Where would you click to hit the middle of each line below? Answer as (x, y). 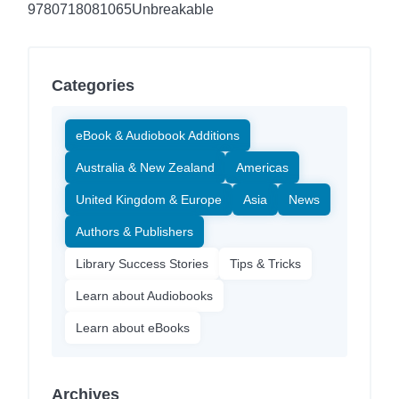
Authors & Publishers (134, 231)
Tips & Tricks (265, 263)
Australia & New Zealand (145, 167)
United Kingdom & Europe (149, 199)
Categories (93, 85)
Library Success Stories (142, 263)
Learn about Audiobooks (144, 295)
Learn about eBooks (133, 327)
